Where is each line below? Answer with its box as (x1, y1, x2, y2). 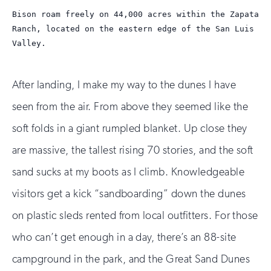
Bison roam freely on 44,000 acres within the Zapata (12, 9, 259, 19)
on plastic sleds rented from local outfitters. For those (12, 208, 258, 222)
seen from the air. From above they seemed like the (12, 99, 249, 113)
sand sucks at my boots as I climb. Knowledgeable (12, 165, 245, 178)
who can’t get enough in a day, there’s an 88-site (12, 230, 237, 244)
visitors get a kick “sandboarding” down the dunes (12, 186, 246, 200)
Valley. (12, 38, 46, 48)
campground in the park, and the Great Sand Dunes (12, 252, 250, 266)
